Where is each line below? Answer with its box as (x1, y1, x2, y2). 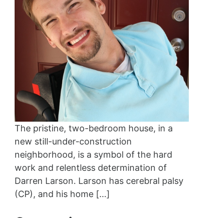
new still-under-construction (15, 136, 132, 147)
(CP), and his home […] (15, 189, 110, 200)
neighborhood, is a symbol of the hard (15, 149, 172, 160)
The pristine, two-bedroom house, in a (15, 123, 173, 134)
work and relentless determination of (15, 163, 167, 173)
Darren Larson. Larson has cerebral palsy (15, 176, 183, 186)
